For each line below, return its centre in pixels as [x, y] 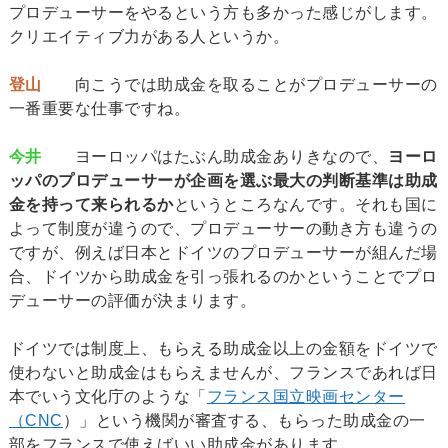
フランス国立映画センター [305, 396]
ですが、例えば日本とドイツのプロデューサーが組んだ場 [223, 252]
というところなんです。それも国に [305, 204]
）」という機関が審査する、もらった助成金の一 [244, 420]
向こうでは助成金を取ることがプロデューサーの [239, 84]
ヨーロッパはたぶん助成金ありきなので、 [215, 156]
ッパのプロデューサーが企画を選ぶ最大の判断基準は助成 [223, 180]
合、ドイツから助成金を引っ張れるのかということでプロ [223, 276]
